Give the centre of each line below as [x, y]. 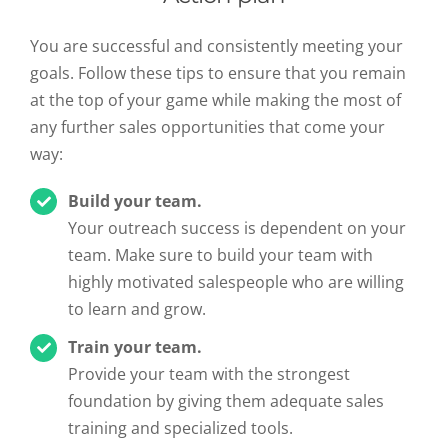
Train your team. [135, 347]
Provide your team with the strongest [209, 374]
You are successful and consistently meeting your [216, 46]
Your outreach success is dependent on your [237, 228]
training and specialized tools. [181, 428]
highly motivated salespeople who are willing [236, 282]
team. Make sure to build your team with [221, 255]
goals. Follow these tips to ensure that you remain [218, 73]
